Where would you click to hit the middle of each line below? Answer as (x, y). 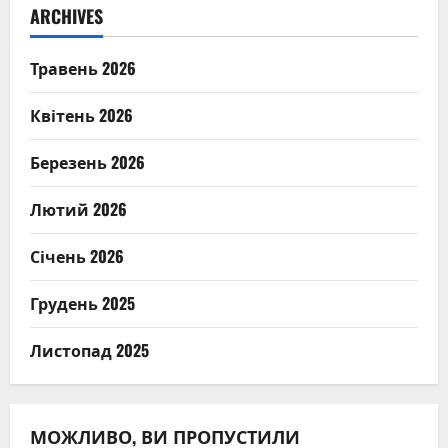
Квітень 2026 (81, 114)
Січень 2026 (77, 255)
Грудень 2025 (82, 302)
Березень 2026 (87, 161)
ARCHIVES (66, 15)
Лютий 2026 (78, 208)
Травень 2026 (83, 67)
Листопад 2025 (89, 349)
